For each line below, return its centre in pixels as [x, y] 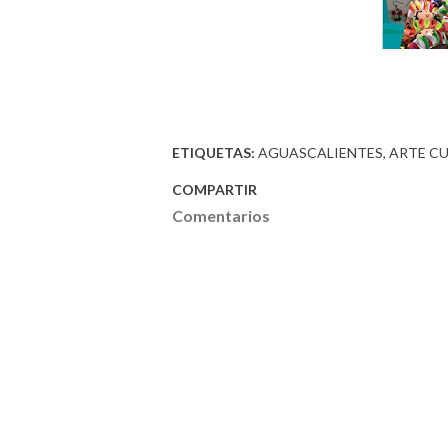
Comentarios [221, 215]
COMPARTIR [214, 189]
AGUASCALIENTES [320, 152]
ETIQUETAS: [213, 152]
